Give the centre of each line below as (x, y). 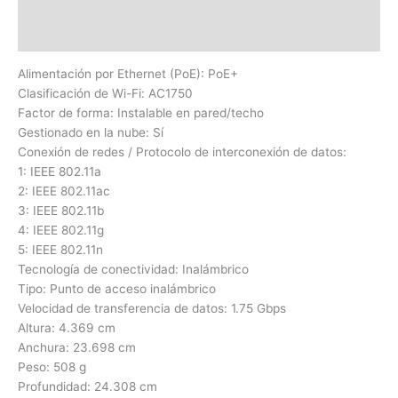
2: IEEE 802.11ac (64, 191)
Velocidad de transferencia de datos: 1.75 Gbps (152, 308)
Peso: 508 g (52, 366)
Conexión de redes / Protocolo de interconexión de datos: (182, 151)
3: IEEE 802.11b (61, 210)
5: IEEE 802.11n (60, 249)
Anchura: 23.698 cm (77, 347)
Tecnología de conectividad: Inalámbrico (133, 269)
